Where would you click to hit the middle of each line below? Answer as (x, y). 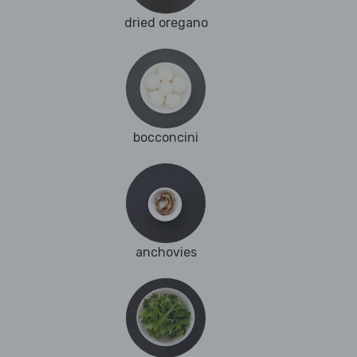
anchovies (166, 253)
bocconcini (166, 138)
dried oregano (166, 23)
